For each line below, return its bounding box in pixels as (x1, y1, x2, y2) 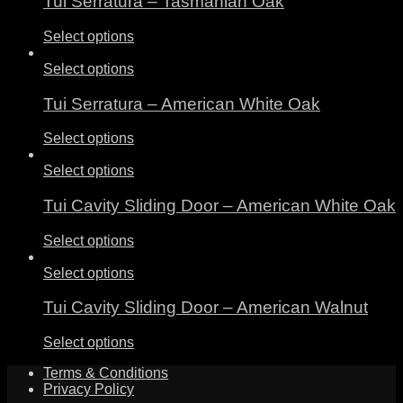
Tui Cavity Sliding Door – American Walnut (43, 298, 368, 318)
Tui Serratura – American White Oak (43, 94, 320, 113)
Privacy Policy (43, 381, 134, 398)
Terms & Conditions (43, 365, 168, 381)
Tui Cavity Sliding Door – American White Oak (43, 196, 396, 216)
